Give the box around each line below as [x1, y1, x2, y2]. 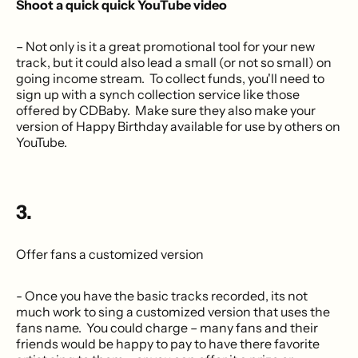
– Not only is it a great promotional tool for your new [16, 38, 315, 54]
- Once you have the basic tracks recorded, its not [16, 287, 308, 304]
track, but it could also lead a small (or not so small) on [16, 54, 332, 70]
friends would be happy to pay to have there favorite [16, 335, 320, 352]
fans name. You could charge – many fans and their [16, 319, 318, 336]
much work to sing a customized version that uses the [16, 303, 330, 320]
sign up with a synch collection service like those [16, 86, 300, 102]
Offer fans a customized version [16, 245, 204, 262]
